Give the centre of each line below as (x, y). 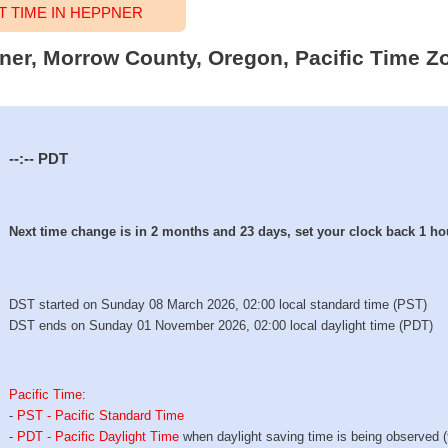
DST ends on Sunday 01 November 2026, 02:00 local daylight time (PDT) (221, 326)
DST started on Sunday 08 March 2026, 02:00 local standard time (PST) (218, 305)
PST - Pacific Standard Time (101, 415)
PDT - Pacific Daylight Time (98, 436)
